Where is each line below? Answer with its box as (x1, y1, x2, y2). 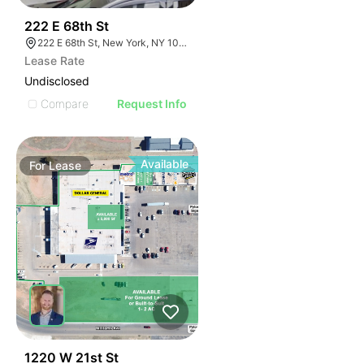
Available (141, 157, 189, 171)
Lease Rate (24, 54, 84, 67)
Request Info (117, 97, 188, 110)
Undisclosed (24, 74, 89, 88)
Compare (41, 96, 89, 110)
